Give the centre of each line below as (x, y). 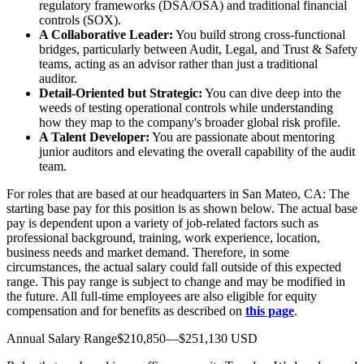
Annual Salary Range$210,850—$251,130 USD (132, 338)
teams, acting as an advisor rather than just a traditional (178, 63)
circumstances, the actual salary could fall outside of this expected (174, 266)
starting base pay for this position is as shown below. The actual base (182, 208)
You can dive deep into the (272, 93)
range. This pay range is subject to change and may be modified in (176, 281)
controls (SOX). (80, 19)
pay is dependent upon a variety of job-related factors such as (162, 223)
